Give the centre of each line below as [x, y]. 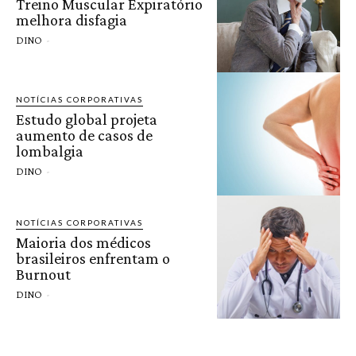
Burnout [43, 274]
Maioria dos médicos [83, 242]
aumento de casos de [84, 135]
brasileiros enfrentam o [93, 258]
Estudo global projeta [87, 119]
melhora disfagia [72, 19]
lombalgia [50, 151]
